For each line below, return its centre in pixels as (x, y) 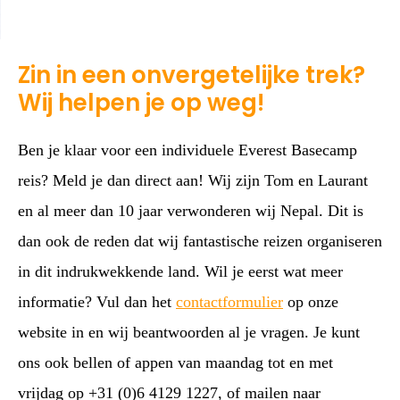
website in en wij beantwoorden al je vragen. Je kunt (189, 332)
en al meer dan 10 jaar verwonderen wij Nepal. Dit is (191, 211)
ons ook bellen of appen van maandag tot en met (175, 362)
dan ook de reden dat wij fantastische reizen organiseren (200, 241)
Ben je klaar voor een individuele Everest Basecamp (187, 150)
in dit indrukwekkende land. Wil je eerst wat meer (180, 271)
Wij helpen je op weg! (141, 103)
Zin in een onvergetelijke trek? (192, 75)
